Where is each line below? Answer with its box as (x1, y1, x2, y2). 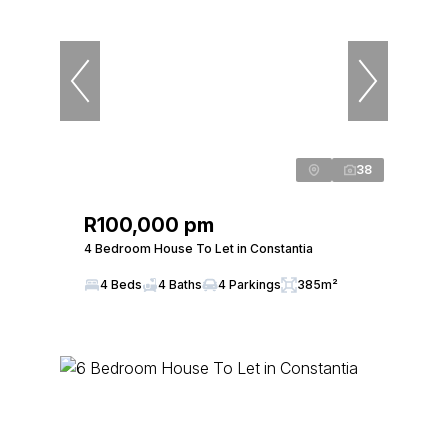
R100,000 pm (84, 213, 214, 237)
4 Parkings (218, 277, 281, 292)
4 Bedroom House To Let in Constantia (84, 241, 313, 256)
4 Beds (100, 277, 142, 292)
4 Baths (158, 277, 202, 292)
